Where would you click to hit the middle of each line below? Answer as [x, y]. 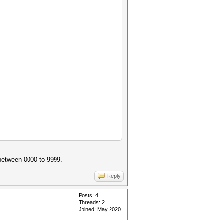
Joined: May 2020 [100, 209]
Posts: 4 [88, 195]
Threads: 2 [92, 202]
